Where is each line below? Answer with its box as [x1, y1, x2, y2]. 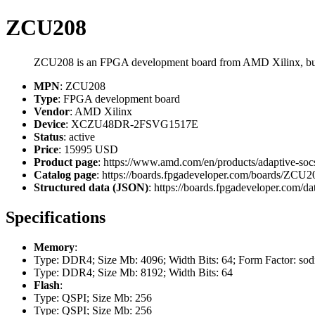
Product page [34, 155, 98, 168]
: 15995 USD [58, 143, 118, 155]
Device [34, 117, 65, 130]
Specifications [6, 207, 105, 226]
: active [63, 130, 95, 143]
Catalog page [34, 168, 96, 181]
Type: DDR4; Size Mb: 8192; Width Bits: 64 [34, 266, 233, 278]
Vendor [34, 105, 70, 117]
